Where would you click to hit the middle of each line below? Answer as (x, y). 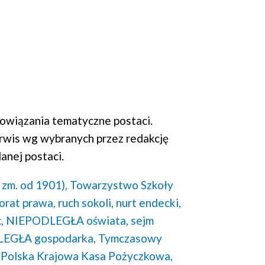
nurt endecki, (148, 202)
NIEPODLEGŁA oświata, (67, 220)
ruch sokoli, (86, 202)
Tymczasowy (130, 238)
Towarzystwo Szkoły (122, 185)
